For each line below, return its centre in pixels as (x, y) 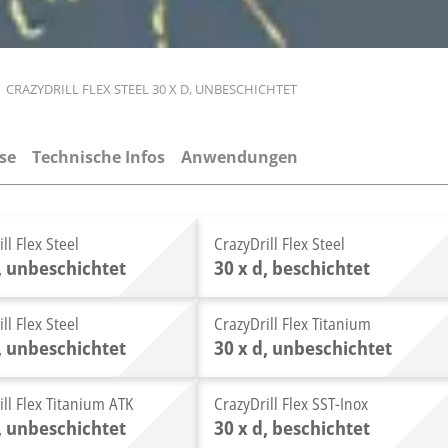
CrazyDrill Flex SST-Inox (291, 404)
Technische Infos (98, 157)
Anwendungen (239, 157)
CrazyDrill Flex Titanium (293, 324)
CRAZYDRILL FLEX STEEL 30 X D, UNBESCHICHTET (151, 89)
